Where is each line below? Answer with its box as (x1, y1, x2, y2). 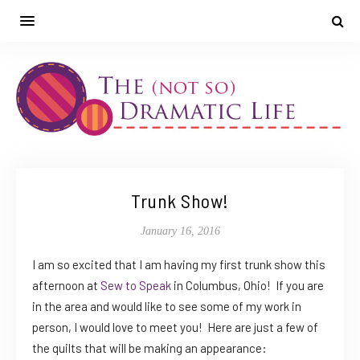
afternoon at (32, 278, 100, 293)
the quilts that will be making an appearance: (32, 341, 267, 356)
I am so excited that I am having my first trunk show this (32, 257, 325, 272)
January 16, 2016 (140, 225, 220, 238)
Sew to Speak (100, 278, 171, 293)
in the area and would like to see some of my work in (32, 299, 301, 314)
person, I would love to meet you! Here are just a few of (32, 320, 318, 335)
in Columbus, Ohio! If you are (171, 278, 324, 293)
